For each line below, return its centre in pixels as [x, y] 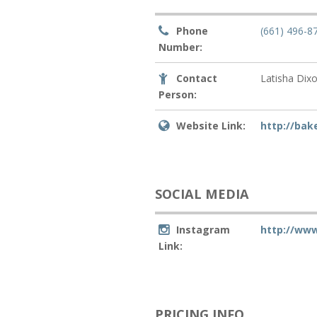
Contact [197, 78]
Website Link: [211, 125]
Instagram [203, 229]
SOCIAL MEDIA [202, 194]
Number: [181, 47]
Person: [178, 94]
